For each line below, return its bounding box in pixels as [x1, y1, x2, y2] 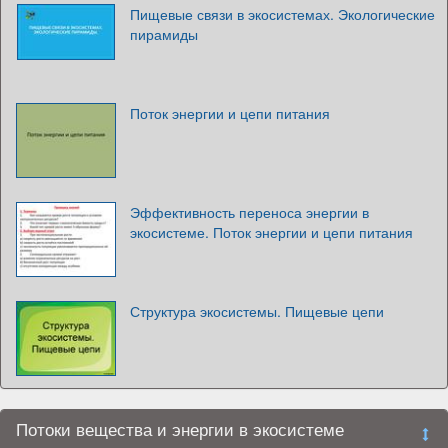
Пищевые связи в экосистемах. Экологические [130, 3, 435, 24]
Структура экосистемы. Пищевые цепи [130, 300, 384, 321]
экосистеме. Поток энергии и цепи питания [130, 221, 413, 242]
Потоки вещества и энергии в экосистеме [16, 416, 344, 441]
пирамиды [130, 23, 198, 44]
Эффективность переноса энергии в [130, 201, 369, 222]
